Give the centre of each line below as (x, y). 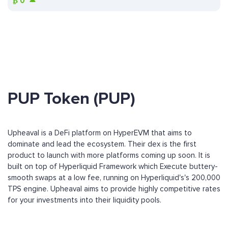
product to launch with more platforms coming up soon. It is (109, 155)
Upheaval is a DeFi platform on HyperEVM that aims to (100, 133)
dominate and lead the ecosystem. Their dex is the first (102, 144)
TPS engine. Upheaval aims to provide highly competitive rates (114, 189)
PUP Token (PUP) (72, 99)
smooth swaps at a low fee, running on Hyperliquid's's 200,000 (114, 178)
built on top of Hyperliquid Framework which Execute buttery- (113, 167)
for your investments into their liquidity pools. (84, 200)
